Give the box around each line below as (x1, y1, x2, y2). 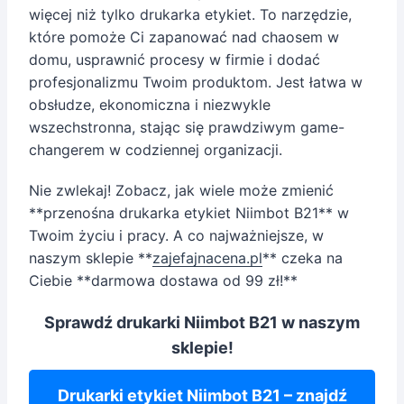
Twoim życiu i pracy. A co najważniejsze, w (29, 225, 324, 244)
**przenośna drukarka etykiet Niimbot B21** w (29, 203, 349, 222)
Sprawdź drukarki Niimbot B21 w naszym (44, 312, 360, 332)
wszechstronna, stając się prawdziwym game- (29, 117, 344, 136)
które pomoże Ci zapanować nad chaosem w (29, 27, 339, 46)
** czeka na (262, 248, 343, 267)
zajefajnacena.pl (152, 248, 262, 267)
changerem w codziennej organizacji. (29, 140, 282, 159)
